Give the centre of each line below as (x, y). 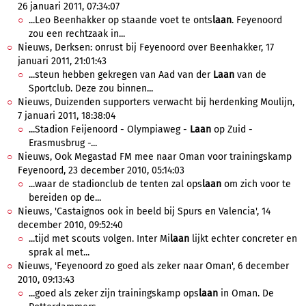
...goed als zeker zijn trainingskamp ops (114, 293)
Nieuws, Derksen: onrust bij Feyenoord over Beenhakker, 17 (146, 47)
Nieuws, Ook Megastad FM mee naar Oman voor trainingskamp (155, 157)
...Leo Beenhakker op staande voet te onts (121, 20)
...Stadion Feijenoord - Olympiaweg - (109, 129)
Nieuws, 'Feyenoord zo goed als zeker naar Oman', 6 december (153, 266)
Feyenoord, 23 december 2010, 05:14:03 (101, 170)
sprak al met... (59, 252)
